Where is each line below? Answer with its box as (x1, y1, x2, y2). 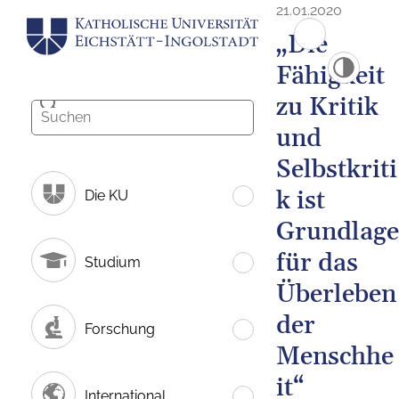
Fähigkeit (276, 61, 385, 93)
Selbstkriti (276, 154, 397, 186)
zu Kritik (276, 92, 379, 124)
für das (276, 248, 358, 280)
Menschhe (276, 341, 394, 373)
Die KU (85, 186, 128, 204)
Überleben (276, 279, 396, 311)
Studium (85, 253, 141, 271)
